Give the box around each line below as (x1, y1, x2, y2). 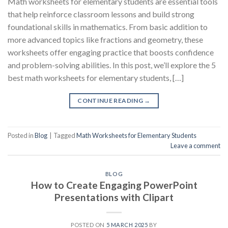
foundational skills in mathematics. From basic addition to (8, 21, 208, 32)
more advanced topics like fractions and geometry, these (8, 34, 203, 44)
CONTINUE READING (77, 96, 145, 104)
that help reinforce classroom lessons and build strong (8, 9, 194, 19)
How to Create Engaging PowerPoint (31, 179, 197, 191)
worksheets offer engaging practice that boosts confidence (8, 47, 214, 57)
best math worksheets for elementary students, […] (8, 72, 184, 82)
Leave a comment (170, 141, 220, 150)
